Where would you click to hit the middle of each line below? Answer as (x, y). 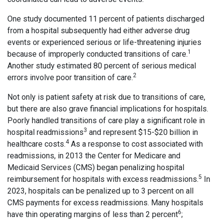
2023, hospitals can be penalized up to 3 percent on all (100, 191)
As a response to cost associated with (136, 144)
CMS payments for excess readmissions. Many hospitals (105, 203)
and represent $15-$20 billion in (142, 132)
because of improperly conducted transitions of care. (98, 54)
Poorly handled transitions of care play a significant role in (106, 121)
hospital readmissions (45, 132)
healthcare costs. (36, 144)
